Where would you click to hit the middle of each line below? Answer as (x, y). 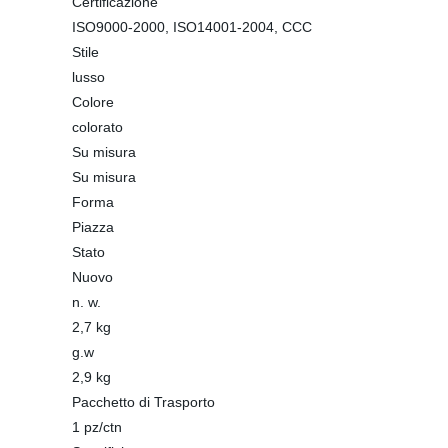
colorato (97, 127)
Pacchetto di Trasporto (143, 402)
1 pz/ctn (97, 427)
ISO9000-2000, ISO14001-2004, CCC (192, 27)
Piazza (93, 227)
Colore (93, 102)
